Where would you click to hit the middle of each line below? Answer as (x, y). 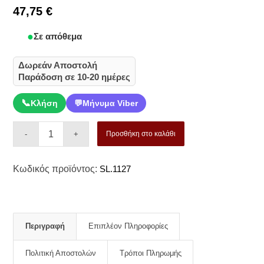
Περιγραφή (45, 226)
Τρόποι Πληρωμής (151, 253)
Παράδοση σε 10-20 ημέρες (75, 77)
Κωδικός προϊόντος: (55, 169)
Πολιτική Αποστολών (61, 253)
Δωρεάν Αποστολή (58, 65)
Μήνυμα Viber (110, 103)
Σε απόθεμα (57, 36)
